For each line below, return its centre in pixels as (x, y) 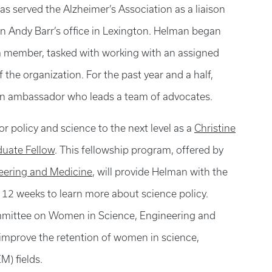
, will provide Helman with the (160, 172)
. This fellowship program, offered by (139, 150)
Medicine (71, 172)
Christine (215, 128)
